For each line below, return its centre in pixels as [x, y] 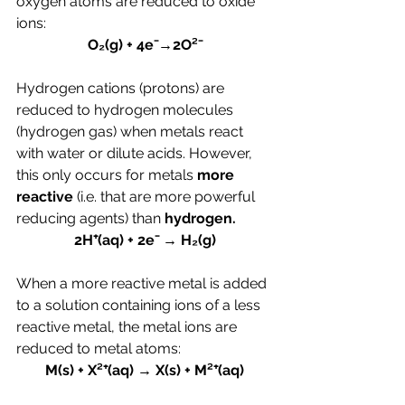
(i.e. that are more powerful [168, 197]
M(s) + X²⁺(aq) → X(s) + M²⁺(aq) [145, 370]
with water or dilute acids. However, [136, 153]
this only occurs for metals [107, 175]
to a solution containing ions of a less [140, 305]
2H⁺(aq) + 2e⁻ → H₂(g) [145, 240]
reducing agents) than [90, 218]
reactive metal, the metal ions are [128, 327]
